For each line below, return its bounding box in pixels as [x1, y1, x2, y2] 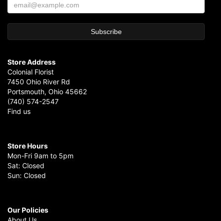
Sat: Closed [7, 161, 44, 170]
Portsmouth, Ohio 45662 [7, 87, 87, 96]
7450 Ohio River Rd [7, 77, 70, 86]
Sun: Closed [7, 171, 46, 180]
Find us [7, 107, 31, 115]
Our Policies [7, 205, 48, 214]
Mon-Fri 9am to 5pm [7, 151, 74, 160]
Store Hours [7, 141, 48, 150]
